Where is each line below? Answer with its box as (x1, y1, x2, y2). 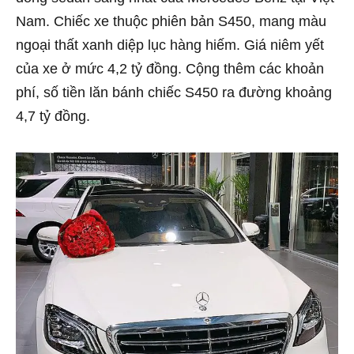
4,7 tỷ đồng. (16, 108, 90, 125)
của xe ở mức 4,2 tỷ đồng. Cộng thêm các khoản (16, 61, 324, 77)
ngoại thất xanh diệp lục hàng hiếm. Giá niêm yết (16, 37, 324, 54)
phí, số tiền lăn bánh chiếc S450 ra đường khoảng (16, 85, 332, 101)
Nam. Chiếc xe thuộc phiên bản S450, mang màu (16, 13, 326, 30)
